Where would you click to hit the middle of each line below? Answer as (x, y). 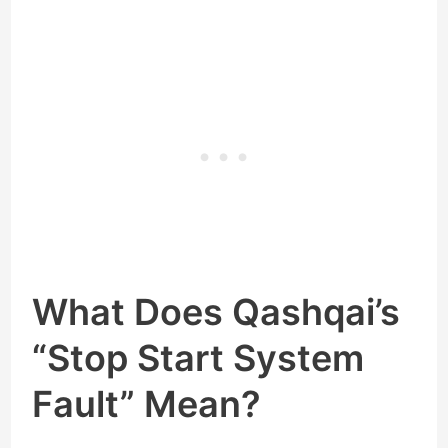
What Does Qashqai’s (216, 312)
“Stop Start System (198, 358)
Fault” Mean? (147, 404)
